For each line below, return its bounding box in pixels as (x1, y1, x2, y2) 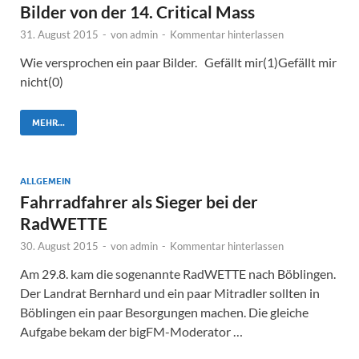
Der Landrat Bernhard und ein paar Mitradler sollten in (20, 284, 320, 301)
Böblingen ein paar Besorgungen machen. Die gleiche (20, 304, 309, 320)
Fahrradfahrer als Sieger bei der (20, 191, 258, 212)
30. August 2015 (20, 239, 99, 252)
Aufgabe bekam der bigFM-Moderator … (20, 323, 243, 339)
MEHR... (32, 116, 65, 128)
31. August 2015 (20, 27, 99, 41)
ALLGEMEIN (20, 175, 71, 187)
